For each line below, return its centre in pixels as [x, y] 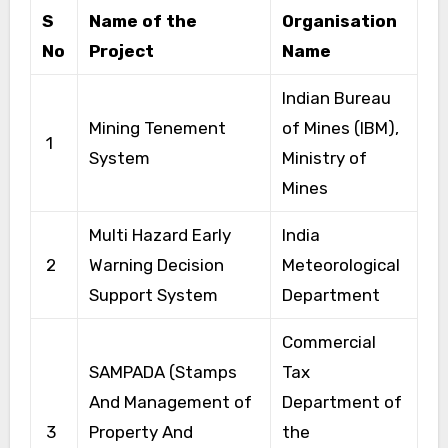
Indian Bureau [336, 97]
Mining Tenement [157, 127]
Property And [140, 431]
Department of [341, 401]
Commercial [328, 341]
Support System [153, 294]
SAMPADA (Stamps [162, 371]
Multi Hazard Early [159, 234]
